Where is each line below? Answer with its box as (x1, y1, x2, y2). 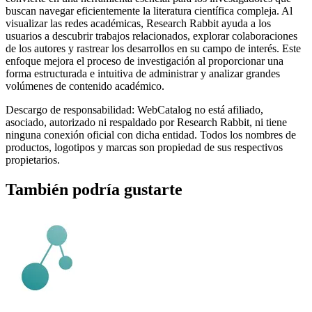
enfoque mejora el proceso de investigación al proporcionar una (6, 54, 283, 67)
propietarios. (6, 153, 60, 166)
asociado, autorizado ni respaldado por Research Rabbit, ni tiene (6, 116, 287, 128)
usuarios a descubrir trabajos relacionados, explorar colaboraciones (6, 29, 297, 42)
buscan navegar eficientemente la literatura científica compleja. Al (6, 4, 292, 17)
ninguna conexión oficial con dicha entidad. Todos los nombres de (6, 128, 296, 141)
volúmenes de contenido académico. (6, 79, 164, 92)
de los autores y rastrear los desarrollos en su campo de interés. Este (6, 42, 301, 54)
